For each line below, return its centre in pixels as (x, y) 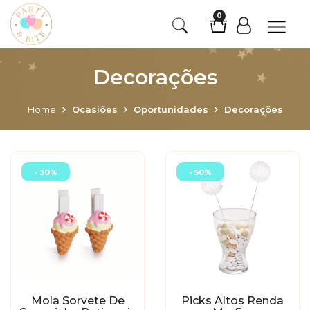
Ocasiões (94, 109)
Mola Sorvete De (77, 301)
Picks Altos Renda (232, 301)
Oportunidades (171, 109)
